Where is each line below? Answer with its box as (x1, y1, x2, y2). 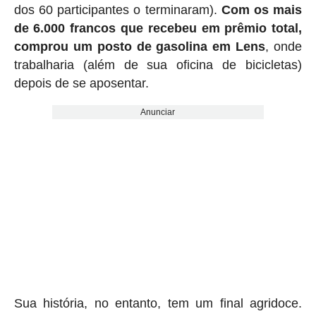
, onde (265, 39, 303, 54)
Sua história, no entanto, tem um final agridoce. (13, 296, 303, 311)
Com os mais (221, 3, 303, 18)
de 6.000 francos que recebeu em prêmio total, (13, 21, 303, 36)
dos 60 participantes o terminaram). (13, 3, 221, 18)
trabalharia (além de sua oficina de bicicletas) (13, 58, 303, 73)
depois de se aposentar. (13, 76, 149, 91)
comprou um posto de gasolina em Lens (13, 39, 266, 54)
